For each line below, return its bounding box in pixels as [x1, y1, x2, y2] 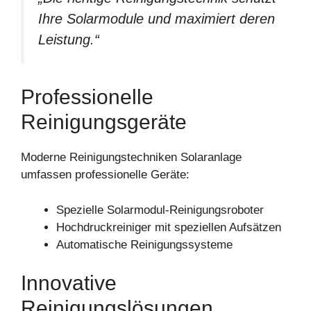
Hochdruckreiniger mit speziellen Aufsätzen [56, 220, 281, 234]
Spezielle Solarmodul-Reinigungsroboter [56, 203, 264, 217]
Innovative [21, 271, 117, 295]
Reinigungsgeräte [21, 110, 187, 134]
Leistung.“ [38, 31, 99, 47]
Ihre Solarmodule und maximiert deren [38, 10, 275, 26]
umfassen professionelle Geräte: [21, 168, 190, 182]
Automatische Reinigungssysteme [56, 237, 233, 251]
